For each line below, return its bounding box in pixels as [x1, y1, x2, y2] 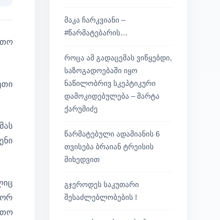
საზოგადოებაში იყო [64, 66, 137, 75]
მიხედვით [64, 155, 100, 164]
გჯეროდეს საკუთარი [64, 180, 139, 189]
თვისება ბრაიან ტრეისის [64, 142, 154, 151]
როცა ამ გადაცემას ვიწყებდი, [64, 54, 172, 62]
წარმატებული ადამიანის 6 [64, 130, 160, 138]
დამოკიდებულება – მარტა [64, 92, 160, 100]
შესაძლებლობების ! [64, 193, 137, 201]
